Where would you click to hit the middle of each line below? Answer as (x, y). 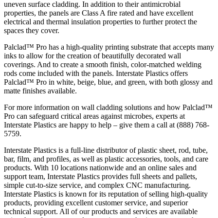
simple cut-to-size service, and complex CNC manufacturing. (97, 185)
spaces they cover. (32, 30)
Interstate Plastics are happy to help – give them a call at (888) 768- (107, 125)
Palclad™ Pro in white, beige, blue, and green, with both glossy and (108, 82)
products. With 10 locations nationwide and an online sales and (100, 167)
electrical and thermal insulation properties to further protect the (100, 21)
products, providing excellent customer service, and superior (96, 202)
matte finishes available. (40, 91)
